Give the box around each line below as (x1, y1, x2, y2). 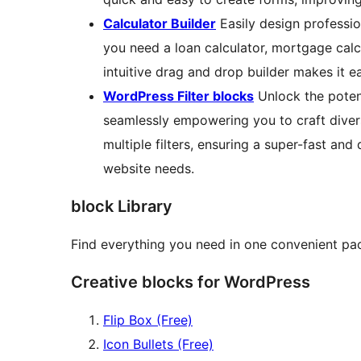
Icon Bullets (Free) (103, 336, 214, 353)
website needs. (103, 160, 194, 177)
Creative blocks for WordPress (71, 272, 310, 293)
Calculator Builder (103, 15, 216, 32)
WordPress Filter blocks (103, 88, 254, 105)
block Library (71, 197, 172, 217)
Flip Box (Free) (103, 312, 193, 329)
